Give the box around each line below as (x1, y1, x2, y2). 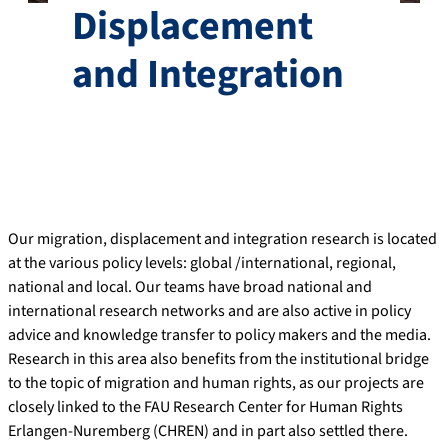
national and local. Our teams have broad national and (8, 275, 372, 298)
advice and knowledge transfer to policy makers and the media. (8, 323, 431, 346)
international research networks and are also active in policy (8, 299, 411, 322)
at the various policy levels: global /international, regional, (8, 251, 396, 274)
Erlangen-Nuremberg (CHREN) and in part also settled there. (8, 419, 408, 442)
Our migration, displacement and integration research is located (8, 227, 437, 250)
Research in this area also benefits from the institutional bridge (8, 347, 429, 370)
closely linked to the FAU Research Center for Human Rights (8, 395, 403, 418)
